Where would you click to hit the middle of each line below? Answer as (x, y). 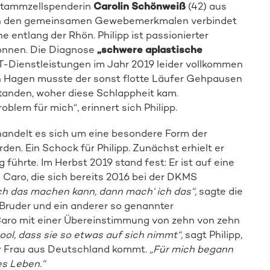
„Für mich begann (191, 249)
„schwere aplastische (149, 50)
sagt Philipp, (213, 234)
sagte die (221, 191)
